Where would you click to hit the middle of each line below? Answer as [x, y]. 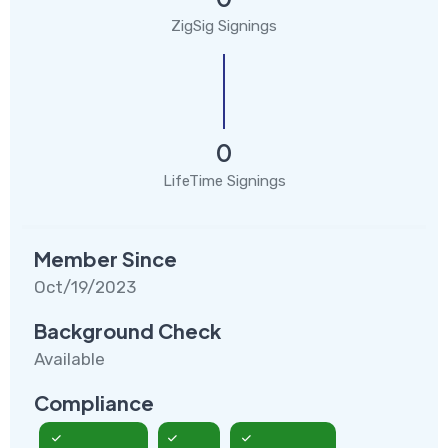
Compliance [94, 402]
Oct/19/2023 [85, 286]
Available [69, 358]
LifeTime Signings [224, 180]
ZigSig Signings [224, 25]
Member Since [105, 258]
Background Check [127, 330]
